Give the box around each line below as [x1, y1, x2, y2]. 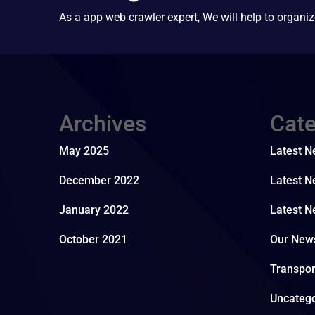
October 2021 [59, 233, 127, 246]
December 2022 [59, 174, 139, 187]
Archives [59, 110, 146, 137]
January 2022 [59, 203, 129, 217]
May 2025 [59, 144, 109, 157]
